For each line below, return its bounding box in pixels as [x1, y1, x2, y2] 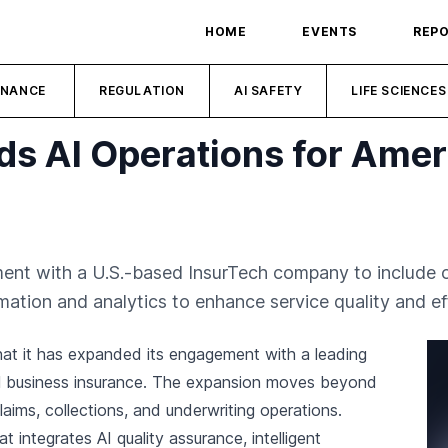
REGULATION [99, 83, 186, 98]
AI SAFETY [234, 83, 303, 98]
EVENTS [302, 24, 357, 39]
